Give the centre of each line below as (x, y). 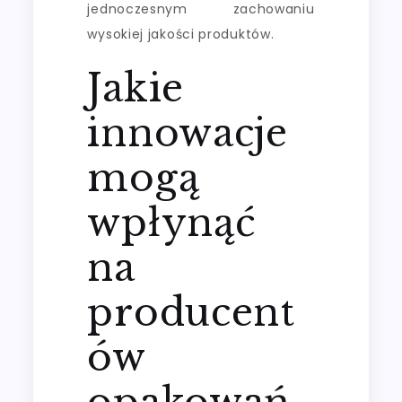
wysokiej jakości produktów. (181, 34)
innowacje (188, 132)
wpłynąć (172, 222)
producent (191, 312)
